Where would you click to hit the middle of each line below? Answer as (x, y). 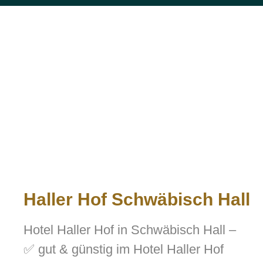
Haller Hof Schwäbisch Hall (137, 200)
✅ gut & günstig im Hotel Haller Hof (124, 249)
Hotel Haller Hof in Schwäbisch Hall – (130, 230)
